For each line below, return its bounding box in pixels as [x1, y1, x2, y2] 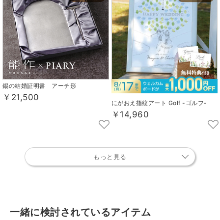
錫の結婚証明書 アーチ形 [2, 82, 76, 90]
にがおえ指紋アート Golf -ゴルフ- [111, 99, 207, 107]
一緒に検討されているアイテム [10, 206, 151, 219]
